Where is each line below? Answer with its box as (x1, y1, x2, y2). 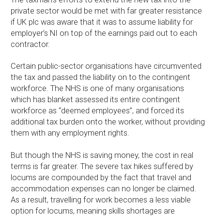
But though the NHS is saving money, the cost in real (11, 150, 194, 160)
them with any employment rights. (11, 128, 130, 138)
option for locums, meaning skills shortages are (11, 206, 175, 216)
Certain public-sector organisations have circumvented (11, 62, 202, 71)
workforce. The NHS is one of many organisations (11, 84, 185, 93)
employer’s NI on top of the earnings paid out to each (11, 29, 198, 38)
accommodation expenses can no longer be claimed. (11, 184, 197, 193)
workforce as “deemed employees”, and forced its (11, 106, 185, 116)
